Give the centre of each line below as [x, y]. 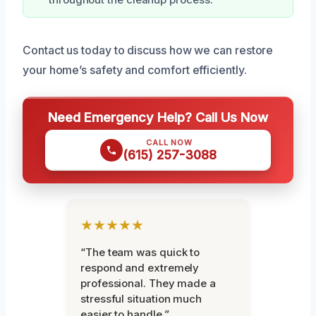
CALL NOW [169, 142]
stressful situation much [141, 298]
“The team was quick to [140, 252]
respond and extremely [140, 267]
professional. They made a [148, 283]
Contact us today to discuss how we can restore [148, 50]
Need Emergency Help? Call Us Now [158, 117]
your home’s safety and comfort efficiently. [135, 69]
